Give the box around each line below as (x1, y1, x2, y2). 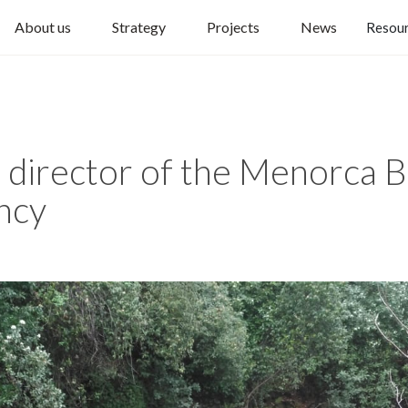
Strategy (111, 17, 166, 36)
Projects (206, 17, 260, 36)
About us (14, 17, 71, 36)
